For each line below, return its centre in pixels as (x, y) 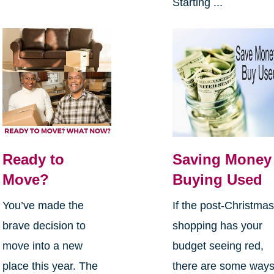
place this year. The (50, 266)
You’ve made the (43, 206)
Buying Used (218, 180)
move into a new (42, 246)
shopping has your (218, 226)
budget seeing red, (218, 246)
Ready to (33, 160)
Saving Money (222, 160)
